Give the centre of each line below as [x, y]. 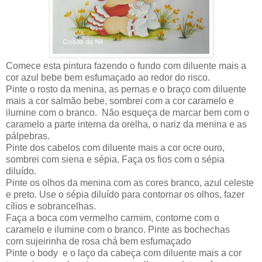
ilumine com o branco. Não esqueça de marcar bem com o [127, 112]
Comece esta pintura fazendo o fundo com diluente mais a [126, 65]
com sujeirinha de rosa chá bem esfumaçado [99, 241]
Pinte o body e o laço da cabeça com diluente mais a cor [124, 253]
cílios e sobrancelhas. [51, 206]
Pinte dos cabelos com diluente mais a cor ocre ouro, [115, 147]
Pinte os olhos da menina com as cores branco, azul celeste [130, 182]
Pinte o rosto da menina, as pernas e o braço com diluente [126, 89]
